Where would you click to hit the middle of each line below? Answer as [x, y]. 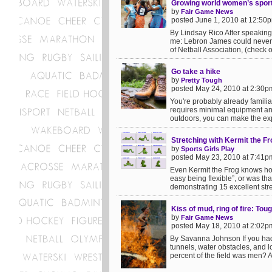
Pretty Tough [202, 80]
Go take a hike [196, 72]
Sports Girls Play [208, 149]
